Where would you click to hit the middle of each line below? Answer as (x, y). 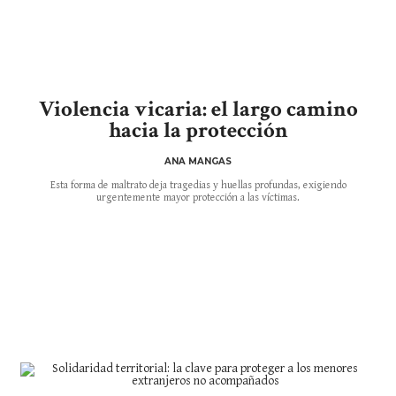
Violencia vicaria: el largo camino (198, 109)
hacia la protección (198, 130)
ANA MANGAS (198, 161)
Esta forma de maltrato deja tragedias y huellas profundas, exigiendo (198, 185)
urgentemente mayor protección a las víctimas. (198, 197)
